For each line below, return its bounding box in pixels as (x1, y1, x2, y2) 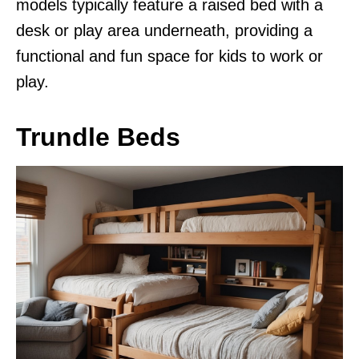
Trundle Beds (16, 122, 180, 151)
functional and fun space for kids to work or (16, 46, 323, 65)
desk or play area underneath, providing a (16, 21, 313, 39)
